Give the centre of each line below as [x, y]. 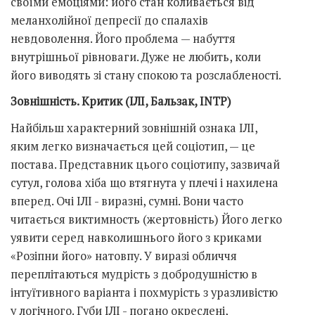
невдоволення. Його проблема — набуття [123, 38]
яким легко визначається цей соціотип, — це [133, 146]
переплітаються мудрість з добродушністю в [134, 274]
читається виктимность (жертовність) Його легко [146, 219]
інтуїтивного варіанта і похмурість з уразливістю [144, 292]
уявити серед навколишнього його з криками [136, 237]
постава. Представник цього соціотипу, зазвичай [145, 164]
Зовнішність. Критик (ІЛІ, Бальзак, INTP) [121, 102]
